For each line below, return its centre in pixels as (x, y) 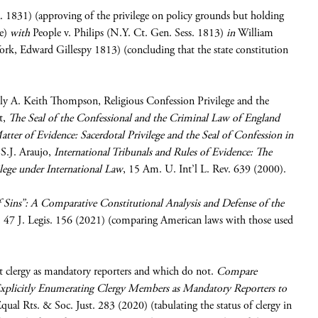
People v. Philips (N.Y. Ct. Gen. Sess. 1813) (130, 33)
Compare (237, 272)
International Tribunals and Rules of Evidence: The (163, 152)
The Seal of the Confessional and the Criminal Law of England (144, 118)
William (254, 33)
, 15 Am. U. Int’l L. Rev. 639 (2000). (204, 169)
